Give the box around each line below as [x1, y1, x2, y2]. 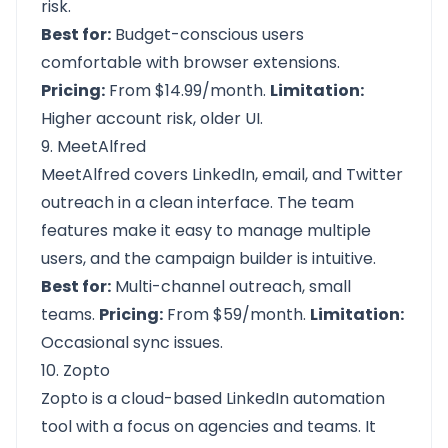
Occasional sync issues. [41, 331, 223, 354]
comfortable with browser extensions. [41, 51, 340, 74]
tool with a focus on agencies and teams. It [41, 415, 376, 438]
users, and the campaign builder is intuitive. [41, 247, 376, 270]
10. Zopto [41, 359, 110, 382]
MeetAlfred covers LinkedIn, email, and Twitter [41, 163, 403, 186]
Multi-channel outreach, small [111, 275, 351, 298]
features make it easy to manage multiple [41, 219, 371, 242]
